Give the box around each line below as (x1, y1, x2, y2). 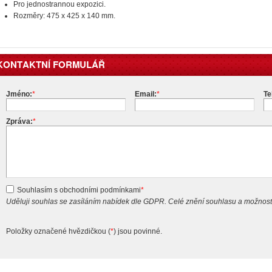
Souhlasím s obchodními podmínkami (17, 186, 141, 195)
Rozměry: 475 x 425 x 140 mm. (13, 12, 116, 21)
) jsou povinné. (114, 227, 162, 236)
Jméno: (6, 90, 32, 99)
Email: (135, 90, 157, 99)
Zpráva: (6, 117, 33, 126)
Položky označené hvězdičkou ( (6, 227, 110, 236)
